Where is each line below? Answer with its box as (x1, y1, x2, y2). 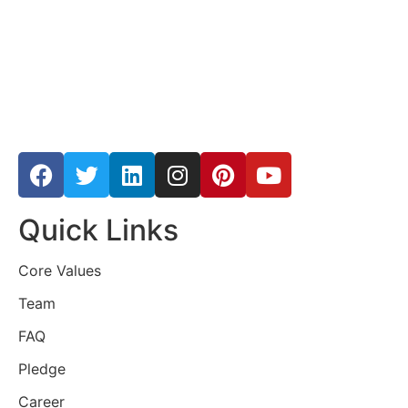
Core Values (18, 261, 101, 280)
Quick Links (18, 212, 178, 249)
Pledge (18, 360, 66, 379)
